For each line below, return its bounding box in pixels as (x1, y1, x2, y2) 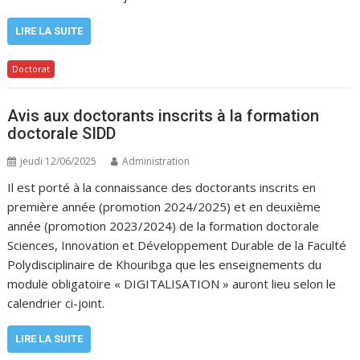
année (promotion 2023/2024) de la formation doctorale (7, 217, 320, 234)
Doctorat (12, 63, 51, 75)
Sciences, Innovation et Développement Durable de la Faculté (7, 236, 347, 253)
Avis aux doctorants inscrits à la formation (7, 105, 320, 125)
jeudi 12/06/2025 (20, 153, 97, 168)
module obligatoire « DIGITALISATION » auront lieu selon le (7, 275, 337, 292)
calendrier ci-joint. (7, 294, 105, 311)
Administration (122, 153, 190, 168)
